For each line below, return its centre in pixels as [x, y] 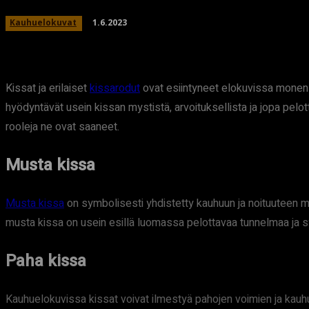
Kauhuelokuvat [43, 22]
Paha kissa [46, 261]
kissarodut [115, 88]
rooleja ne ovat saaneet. [62, 127]
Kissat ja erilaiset [48, 88]
